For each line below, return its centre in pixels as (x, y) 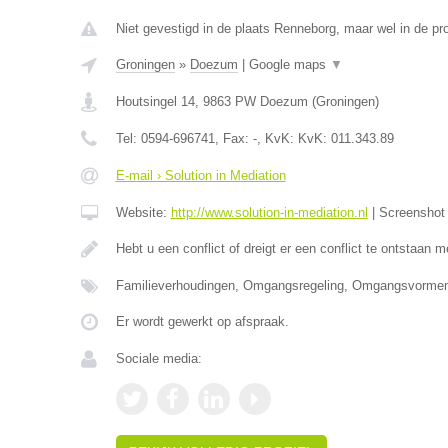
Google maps (289, 64)
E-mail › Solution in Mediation (200, 175)
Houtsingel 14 (155, 101)
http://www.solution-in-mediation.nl (269, 212)
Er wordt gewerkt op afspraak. (202, 321)
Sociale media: (158, 358)
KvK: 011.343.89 (345, 138)
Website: (143, 212)
